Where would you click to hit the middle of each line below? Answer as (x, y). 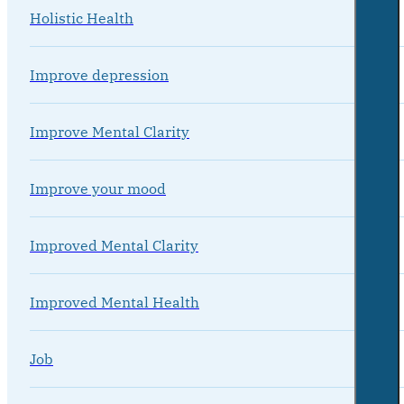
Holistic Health (82, 18)
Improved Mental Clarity (114, 246)
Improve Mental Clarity (110, 132)
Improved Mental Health (115, 303)
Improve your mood (98, 189)
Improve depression (99, 75)
